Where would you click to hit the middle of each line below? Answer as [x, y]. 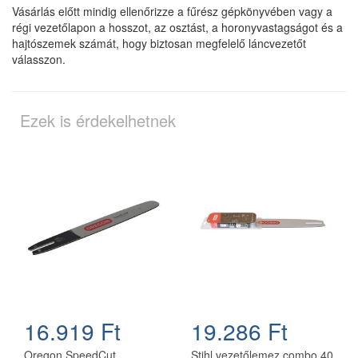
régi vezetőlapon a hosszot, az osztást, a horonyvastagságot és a [177, 27]
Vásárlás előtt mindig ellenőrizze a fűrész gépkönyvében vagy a [172, 11]
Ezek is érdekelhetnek [98, 120]
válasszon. [39, 59]
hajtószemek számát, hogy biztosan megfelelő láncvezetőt [159, 43]
